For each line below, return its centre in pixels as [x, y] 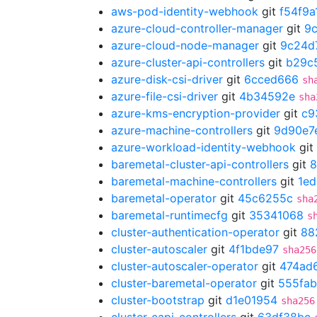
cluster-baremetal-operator [184, 283]
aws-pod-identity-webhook [185, 11]
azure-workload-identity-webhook [203, 147]
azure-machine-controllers [182, 130]
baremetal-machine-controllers [194, 181]
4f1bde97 [254, 249]
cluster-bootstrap [158, 300]
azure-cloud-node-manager [185, 45]
